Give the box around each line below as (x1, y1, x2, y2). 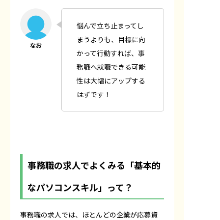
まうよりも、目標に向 (77, 34, 145, 44)
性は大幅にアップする (77, 75, 145, 85)
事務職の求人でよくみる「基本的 (27, 158, 161, 171)
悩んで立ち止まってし (77, 20, 144, 30)
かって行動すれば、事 (77, 48, 145, 58)
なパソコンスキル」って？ (27, 180, 133, 193)
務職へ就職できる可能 (77, 61, 145, 72)
